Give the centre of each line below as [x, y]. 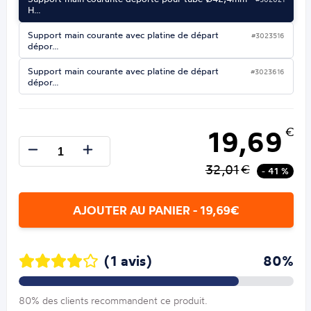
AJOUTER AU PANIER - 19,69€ [156, 210]
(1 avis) [128, 261]
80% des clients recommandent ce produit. [114, 301]
